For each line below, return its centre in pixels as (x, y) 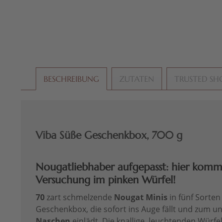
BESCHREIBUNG (71, 79)
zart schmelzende (79, 197)
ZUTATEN (137, 79)
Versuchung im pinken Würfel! (106, 180)
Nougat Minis (141, 197)
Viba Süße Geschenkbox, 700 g (109, 136)
